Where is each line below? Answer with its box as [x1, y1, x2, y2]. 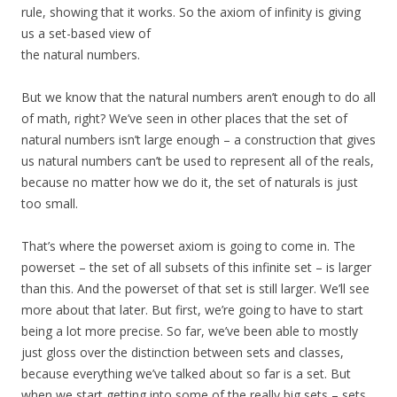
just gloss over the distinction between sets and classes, [21, 344, 344, 362]
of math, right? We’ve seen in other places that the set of [21, 110, 347, 128]
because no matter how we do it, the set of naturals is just [21, 174, 358, 191]
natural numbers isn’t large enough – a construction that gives [21, 131, 376, 149]
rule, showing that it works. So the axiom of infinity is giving [21, 4, 361, 21]
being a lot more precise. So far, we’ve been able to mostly [21, 323, 358, 340]
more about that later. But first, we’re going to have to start [21, 301, 363, 319]
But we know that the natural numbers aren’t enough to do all [21, 89, 376, 106]
